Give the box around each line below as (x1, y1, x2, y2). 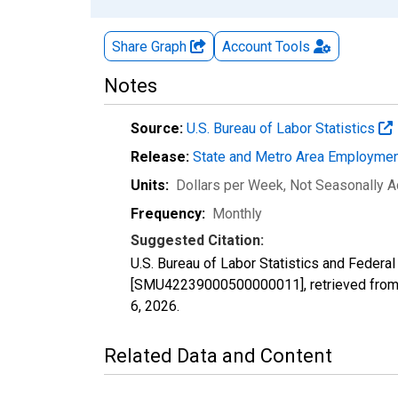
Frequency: (131, 204, 205, 222)
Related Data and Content (104, 344, 332, 367)
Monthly (212, 204, 262, 222)
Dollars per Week (176, 176, 283, 194)
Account (222, 37, 272, 55)
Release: (131, 147, 189, 165)
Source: (131, 119, 183, 137)
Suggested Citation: (131, 231, 264, 249)
